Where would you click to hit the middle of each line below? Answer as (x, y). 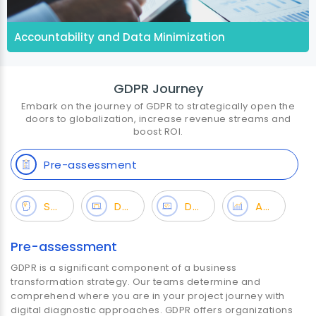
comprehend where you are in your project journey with (148, 296)
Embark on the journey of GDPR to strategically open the (158, 106)
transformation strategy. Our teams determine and (135, 282)
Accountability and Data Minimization (120, 37)
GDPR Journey (158, 89)
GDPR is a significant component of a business (124, 268)
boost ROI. (158, 132)
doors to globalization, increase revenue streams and (158, 119)
